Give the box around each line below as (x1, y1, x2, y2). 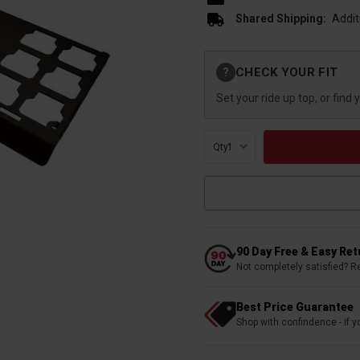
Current (204, 51, 240, 63)
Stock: (204, 66, 234, 78)
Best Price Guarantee (236, 300, 354, 313)
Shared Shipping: (235, 12, 326, 26)
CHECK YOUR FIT (235, 64, 338, 80)
